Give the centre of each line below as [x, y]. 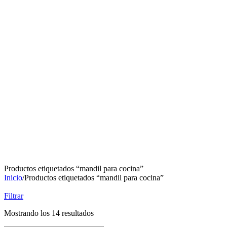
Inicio [13, 177]
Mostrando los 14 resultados [49, 213]
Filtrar [14, 196]
